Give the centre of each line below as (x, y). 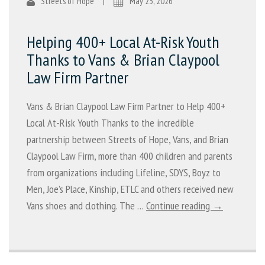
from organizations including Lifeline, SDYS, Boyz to (124, 172)
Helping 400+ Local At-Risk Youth (123, 41)
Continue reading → (185, 205)
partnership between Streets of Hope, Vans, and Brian (127, 139)
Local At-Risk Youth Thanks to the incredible (110, 122)
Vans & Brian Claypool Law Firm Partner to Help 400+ (126, 106)
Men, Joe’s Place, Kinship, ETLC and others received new (130, 189)
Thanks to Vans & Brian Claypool (123, 59)
